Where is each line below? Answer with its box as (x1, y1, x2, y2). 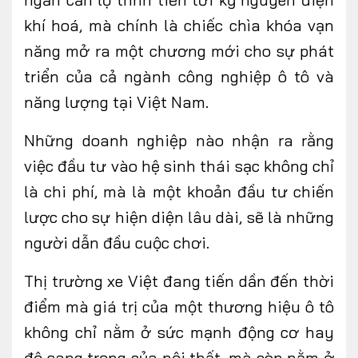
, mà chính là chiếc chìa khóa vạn (79, 15, 334, 36)
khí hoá (24, 15, 80, 36)
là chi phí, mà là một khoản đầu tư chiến (24, 181, 334, 202)
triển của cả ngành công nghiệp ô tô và (24, 66, 334, 87)
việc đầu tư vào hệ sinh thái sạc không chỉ (24, 156, 334, 177)
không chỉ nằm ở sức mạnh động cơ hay (24, 322, 334, 343)
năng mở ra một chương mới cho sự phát (24, 41, 334, 62)
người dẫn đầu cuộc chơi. (24, 233, 209, 253)
